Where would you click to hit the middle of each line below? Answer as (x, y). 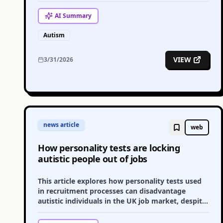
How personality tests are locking (109, 148)
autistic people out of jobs (93, 159)
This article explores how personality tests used (120, 181)
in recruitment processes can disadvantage (112, 191)
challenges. (57, 10)
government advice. (72, 211)
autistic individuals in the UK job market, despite (122, 201)
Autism (54, 35)
